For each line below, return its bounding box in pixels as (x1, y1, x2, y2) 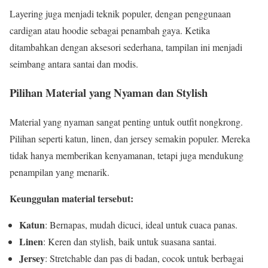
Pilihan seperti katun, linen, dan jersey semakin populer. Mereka (10, 132, 250, 145)
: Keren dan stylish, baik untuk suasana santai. (43, 235, 217, 248)
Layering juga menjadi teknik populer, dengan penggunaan (10, 7, 231, 20)
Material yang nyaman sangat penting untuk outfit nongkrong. (10, 115, 243, 129)
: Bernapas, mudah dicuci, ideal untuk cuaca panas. (45, 218, 237, 232)
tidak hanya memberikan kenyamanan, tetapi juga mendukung (10, 149, 243, 162)
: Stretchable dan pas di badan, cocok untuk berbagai (45, 252, 243, 265)
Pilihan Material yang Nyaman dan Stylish (10, 84, 208, 101)
